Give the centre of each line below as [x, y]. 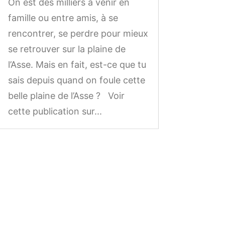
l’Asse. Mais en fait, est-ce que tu [77, 65]
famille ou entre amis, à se [63, 18]
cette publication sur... [55, 111]
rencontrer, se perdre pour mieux [78, 34]
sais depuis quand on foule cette [76, 80]
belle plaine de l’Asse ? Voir [66, 96]
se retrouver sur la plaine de [67, 49]
